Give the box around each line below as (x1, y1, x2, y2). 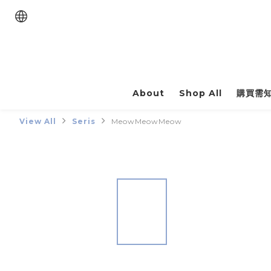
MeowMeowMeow (111, 117, 182, 126)
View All (19, 117, 56, 126)
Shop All (179, 88, 222, 99)
